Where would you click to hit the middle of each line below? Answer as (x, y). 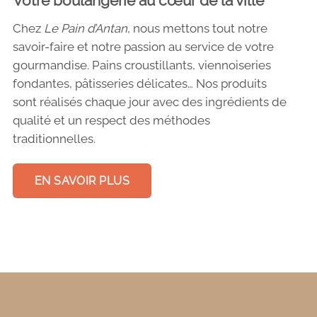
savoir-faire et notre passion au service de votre (143, 47)
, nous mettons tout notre (197, 29)
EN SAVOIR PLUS (82, 180)
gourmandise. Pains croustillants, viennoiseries (142, 65)
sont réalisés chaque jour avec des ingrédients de (149, 102)
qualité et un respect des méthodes (111, 121)
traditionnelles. (54, 139)
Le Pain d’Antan (85, 29)
